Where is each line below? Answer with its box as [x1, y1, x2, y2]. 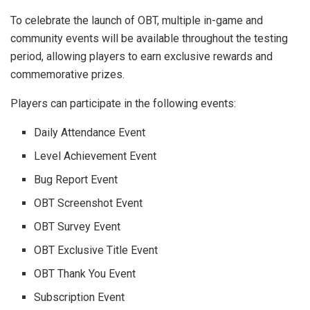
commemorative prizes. [10, 67, 125, 81]
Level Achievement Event [34, 149, 157, 163]
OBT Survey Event [34, 219, 121, 233]
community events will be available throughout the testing [10, 31, 288, 45]
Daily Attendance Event [34, 125, 146, 139]
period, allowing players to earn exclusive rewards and [10, 49, 273, 63]
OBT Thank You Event [34, 266, 136, 280]
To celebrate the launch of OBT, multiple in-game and [10, 13, 263, 27]
